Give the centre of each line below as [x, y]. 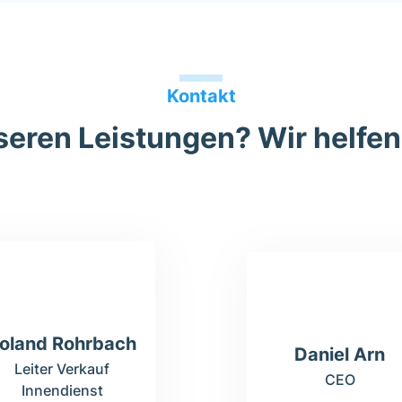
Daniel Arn [340, 354]
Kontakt [201, 96]
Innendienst [62, 390]
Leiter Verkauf [62, 369]
